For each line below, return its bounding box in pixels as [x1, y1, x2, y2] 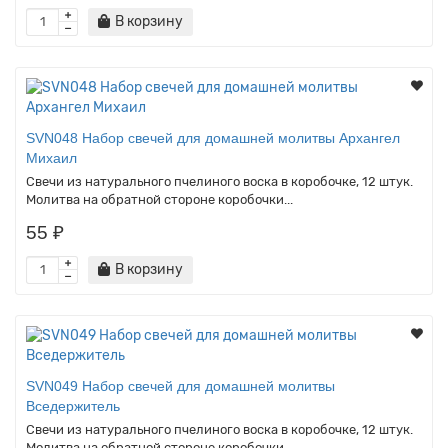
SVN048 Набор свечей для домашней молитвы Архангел [26, 129, 400, 146]
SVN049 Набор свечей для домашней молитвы [26, 377, 335, 394]
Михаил [26, 149, 77, 166]
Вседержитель [26, 397, 120, 414]
